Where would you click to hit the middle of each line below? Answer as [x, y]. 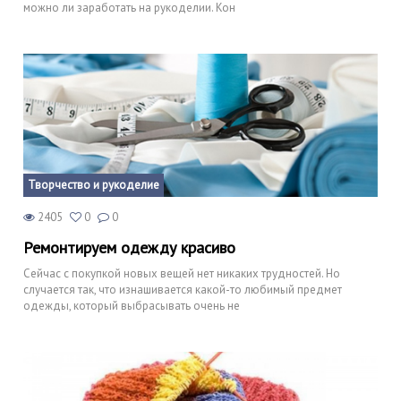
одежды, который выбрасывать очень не [132, 305]
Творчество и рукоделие [94, 184]
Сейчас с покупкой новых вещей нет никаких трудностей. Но [182, 273]
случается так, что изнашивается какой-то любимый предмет [183, 289]
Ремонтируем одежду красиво [129, 247]
